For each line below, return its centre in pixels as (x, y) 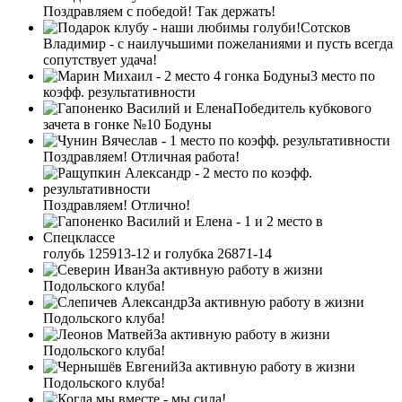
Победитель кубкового (302, 108)
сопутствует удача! (100, 59)
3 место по (343, 75)
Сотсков (326, 27)
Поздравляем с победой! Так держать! (159, 11)
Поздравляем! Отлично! (117, 205)
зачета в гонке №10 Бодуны (127, 124)
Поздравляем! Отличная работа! (141, 156)
